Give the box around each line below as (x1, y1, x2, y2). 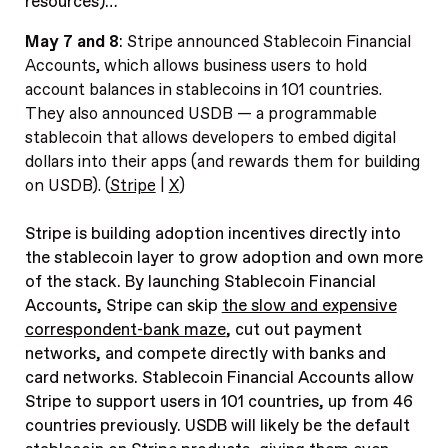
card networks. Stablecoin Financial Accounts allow (24, 367, 414, 390)
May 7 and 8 (24, 31, 119, 54)
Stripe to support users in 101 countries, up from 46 (24, 391, 413, 414)
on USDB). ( (24, 175, 110, 198)
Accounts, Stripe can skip (24, 295, 222, 318)
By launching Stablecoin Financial (124, 271, 376, 294)
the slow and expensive (221, 295, 397, 318)
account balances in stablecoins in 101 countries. (24, 79, 382, 102)
